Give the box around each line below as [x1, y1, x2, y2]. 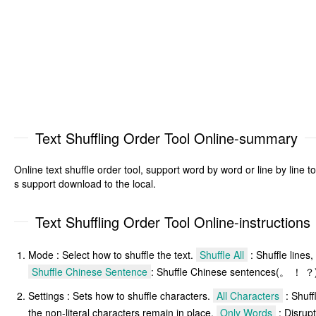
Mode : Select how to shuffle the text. [28, 247, 196, 262]
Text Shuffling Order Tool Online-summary [35, 127, 298, 148]
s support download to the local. [14, 176, 156, 190]
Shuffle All [200, 247, 244, 262]
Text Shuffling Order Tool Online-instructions [35, 211, 310, 232]
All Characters [217, 288, 279, 303]
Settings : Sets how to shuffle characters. [28, 288, 213, 303]
